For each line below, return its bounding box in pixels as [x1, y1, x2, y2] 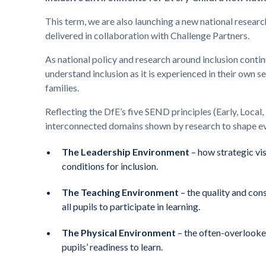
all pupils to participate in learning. [61, 201, 200, 213]
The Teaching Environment [61, 186, 179, 198]
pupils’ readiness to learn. [61, 241, 163, 253]
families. [45, 82, 79, 94]
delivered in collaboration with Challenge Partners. [45, 30, 249, 42]
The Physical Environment [61, 227, 176, 239]
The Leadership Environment [61, 146, 189, 158]
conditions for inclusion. [61, 160, 158, 172]
